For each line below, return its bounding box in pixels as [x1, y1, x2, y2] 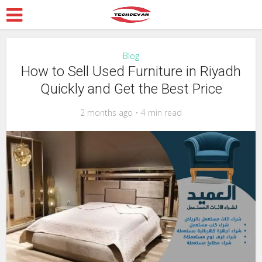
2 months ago [80, 107, 133, 118]
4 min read [141, 107, 182, 118]
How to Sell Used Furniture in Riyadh [21, 63, 241, 80]
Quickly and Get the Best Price [40, 81, 222, 97]
